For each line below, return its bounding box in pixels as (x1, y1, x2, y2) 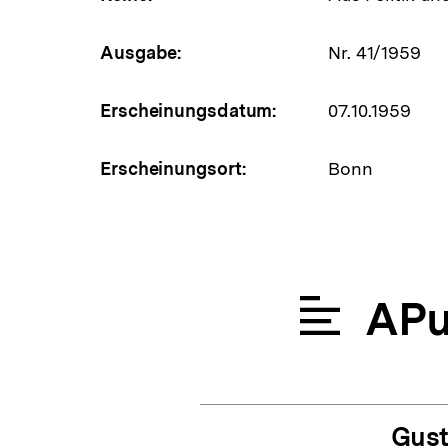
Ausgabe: (100, 41, 183, 63)
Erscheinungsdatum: (100, 99, 278, 121)
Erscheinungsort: (100, 157, 247, 179)
